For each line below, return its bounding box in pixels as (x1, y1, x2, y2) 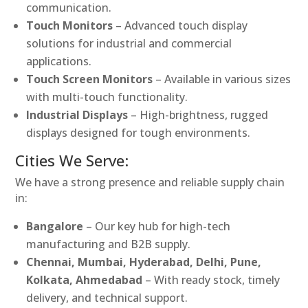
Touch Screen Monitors (26, 71, 153, 87)
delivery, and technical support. (26, 290, 188, 306)
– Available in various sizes (153, 71, 291, 87)
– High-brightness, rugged (128, 107, 269, 123)
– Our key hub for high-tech (83, 219, 231, 234)
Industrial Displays (26, 107, 129, 123)
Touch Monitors (26, 18, 113, 34)
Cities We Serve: (15, 150, 129, 171)
